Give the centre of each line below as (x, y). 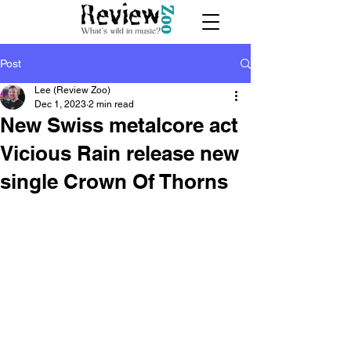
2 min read (111, 104)
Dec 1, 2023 (60, 104)
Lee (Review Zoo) (72, 90)
